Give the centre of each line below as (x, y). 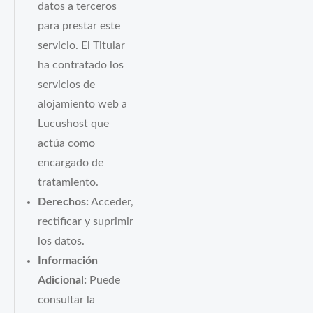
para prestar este (79, 27)
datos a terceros (78, 7)
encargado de (71, 163)
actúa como (67, 144)
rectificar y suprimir (86, 222)
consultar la (67, 300)
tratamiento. (68, 183)
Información (68, 261)
